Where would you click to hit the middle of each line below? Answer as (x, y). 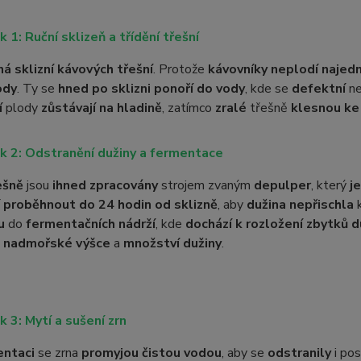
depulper (282, 185)
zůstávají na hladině (101, 108)
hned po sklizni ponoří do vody (151, 89)
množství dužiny (172, 243)
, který (330, 185)
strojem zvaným (205, 185)
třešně (268, 108)
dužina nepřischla (300, 205)
